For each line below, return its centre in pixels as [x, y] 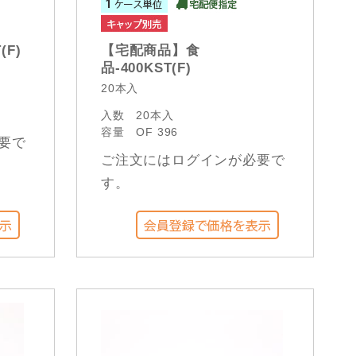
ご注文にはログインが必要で [193, 160]
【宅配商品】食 [151, 50]
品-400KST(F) [146, 68]
